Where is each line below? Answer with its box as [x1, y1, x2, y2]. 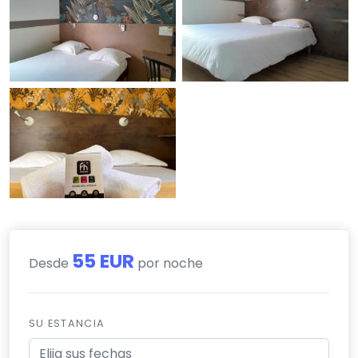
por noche [134, 253, 203, 272]
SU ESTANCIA [29, 316, 105, 330]
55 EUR [72, 247, 134, 274]
